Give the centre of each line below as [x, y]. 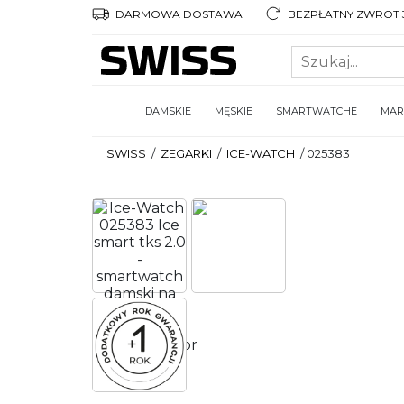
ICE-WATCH [261, 153]
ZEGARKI [186, 153]
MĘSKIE [234, 111]
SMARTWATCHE [317, 111]
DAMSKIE [168, 111]
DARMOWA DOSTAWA [178, 14]
